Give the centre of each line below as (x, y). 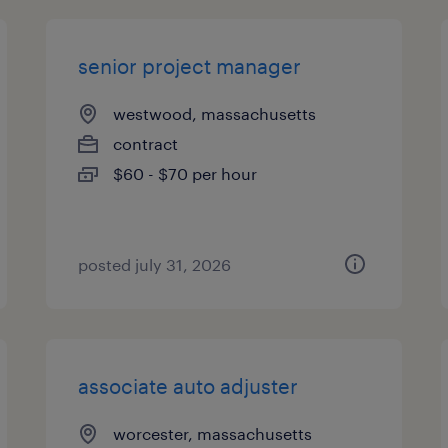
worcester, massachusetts (213, 433)
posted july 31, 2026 (155, 264)
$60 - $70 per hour (185, 173)
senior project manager (190, 66)
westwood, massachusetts (215, 113)
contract (146, 143)
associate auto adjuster (188, 386)
